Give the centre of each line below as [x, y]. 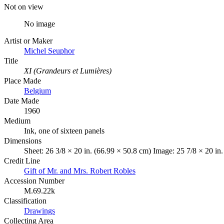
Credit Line [22, 160]
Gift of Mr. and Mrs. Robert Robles [80, 170]
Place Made [22, 80]
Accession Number [34, 180]
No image [39, 23]
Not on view [24, 6]
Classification [25, 200]
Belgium [37, 90]
